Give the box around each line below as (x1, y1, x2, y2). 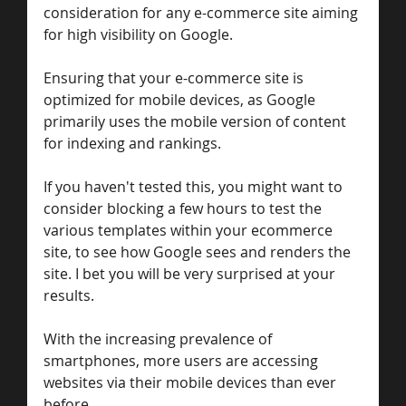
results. (43, 285, 98, 305)
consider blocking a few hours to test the (43, 198, 325, 218)
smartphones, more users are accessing (43, 350, 322, 371)
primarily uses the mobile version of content (43, 111, 350, 131)
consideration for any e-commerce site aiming (43, 2, 362, 23)
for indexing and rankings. (43, 132, 225, 153)
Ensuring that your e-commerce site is (43, 67, 307, 88)
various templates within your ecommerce (43, 219, 336, 240)
